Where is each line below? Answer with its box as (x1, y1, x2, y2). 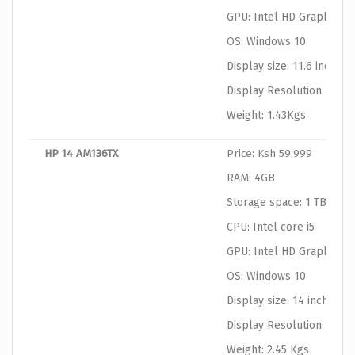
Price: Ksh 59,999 (227, 147, 312, 161)
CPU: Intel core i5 (227, 220, 315, 235)
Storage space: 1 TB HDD (227, 196, 351, 210)
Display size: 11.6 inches (227, 59, 348, 74)
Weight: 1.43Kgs (227, 109, 306, 123)
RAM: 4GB (227, 171, 275, 185)
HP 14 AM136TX (44, 147, 118, 161)
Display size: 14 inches (227, 294, 340, 308)
